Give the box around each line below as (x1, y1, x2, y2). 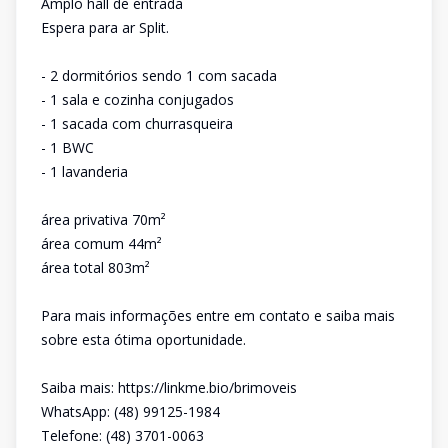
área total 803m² (41, 258, 150, 277)
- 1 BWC (41, 138, 94, 157)
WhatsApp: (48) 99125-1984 (41, 402, 220, 421)
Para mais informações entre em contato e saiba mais (41, 306, 395, 325)
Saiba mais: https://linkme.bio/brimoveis (41, 378, 297, 397)
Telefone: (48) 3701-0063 (41, 426, 204, 445)
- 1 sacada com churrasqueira (41, 114, 233, 133)
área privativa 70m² (41, 210, 166, 229)
